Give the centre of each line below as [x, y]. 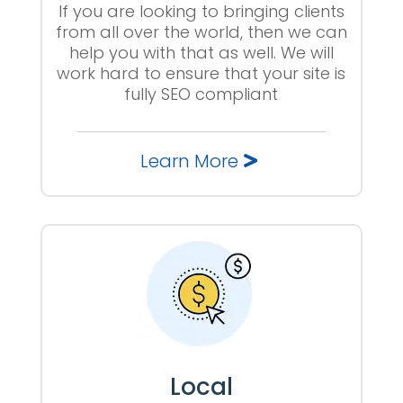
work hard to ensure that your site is [201, 73]
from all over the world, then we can [201, 32]
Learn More [190, 161]
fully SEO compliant [201, 94]
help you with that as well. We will [201, 53]
